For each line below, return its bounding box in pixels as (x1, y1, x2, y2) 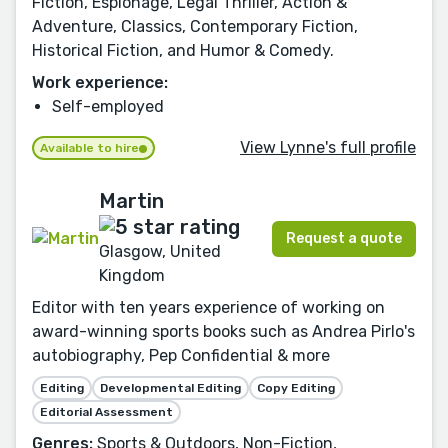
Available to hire (40, 141, 139, 156)
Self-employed (52, 97, 164, 117)
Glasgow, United (99, 242, 221, 262)
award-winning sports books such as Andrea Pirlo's (32, 322, 415, 342)
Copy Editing (257, 381, 335, 396)
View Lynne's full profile (240, 137, 416, 157)
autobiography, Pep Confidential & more (32, 346, 330, 366)
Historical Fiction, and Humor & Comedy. (32, 41, 334, 61)
